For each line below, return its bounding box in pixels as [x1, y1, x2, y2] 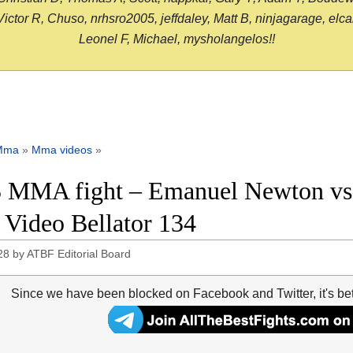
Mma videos [32, 143, 92, 157]
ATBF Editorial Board [27, 247, 132, 261]
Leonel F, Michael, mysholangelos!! [78, 32, 275, 46]
